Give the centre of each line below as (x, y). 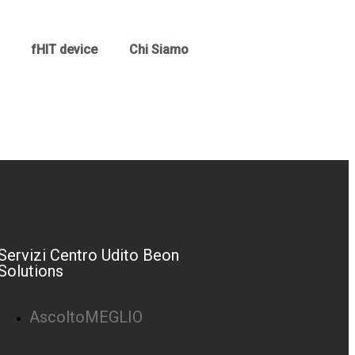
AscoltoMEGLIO (86, 317)
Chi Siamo (159, 50)
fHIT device (65, 50)
